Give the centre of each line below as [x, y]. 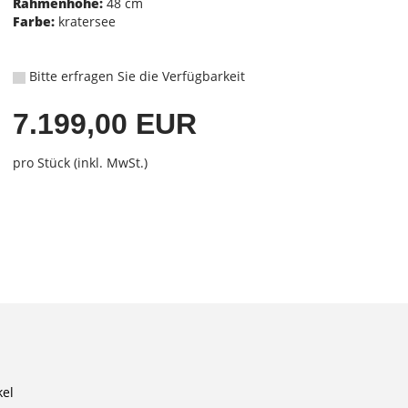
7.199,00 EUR [104, 124]
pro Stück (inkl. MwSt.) [80, 163]
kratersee [85, 21]
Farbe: [33, 21]
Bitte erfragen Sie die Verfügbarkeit [135, 76]
